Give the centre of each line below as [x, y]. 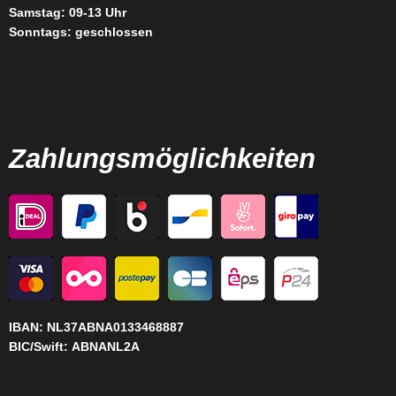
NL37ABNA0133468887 [115, 327]
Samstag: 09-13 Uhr [68, 12]
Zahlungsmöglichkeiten [162, 158]
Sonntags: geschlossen [81, 32]
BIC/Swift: [40, 346]
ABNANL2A [106, 346]
